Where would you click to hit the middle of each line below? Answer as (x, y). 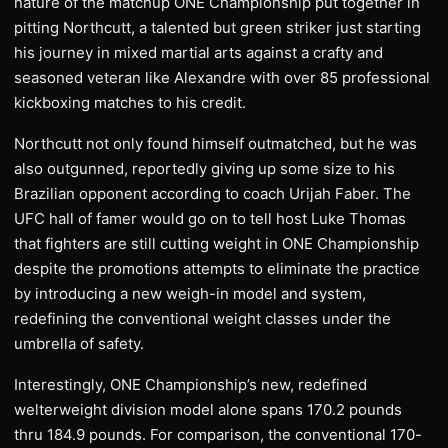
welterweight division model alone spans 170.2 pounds (208, 409)
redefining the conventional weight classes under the (202, 318)
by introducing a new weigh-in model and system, (190, 293)
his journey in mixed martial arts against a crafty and (198, 52)
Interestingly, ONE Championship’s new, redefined (190, 384)
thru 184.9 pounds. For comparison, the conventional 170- (218, 434)
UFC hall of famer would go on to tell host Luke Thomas (210, 218)
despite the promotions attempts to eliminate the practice (217, 268)
